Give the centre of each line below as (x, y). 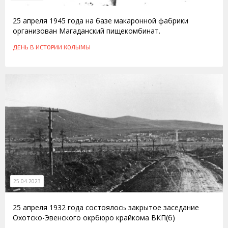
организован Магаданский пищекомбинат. (87, 31)
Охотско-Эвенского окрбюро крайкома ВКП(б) (94, 218)
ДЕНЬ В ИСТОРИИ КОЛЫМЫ (52, 47)
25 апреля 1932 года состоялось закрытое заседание (106, 208)
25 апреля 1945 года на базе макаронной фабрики (101, 20)
